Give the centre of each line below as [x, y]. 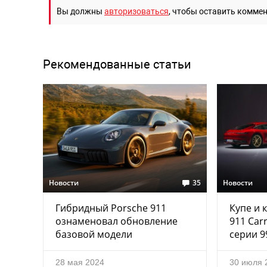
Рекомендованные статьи [117, 65]
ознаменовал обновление [117, 221]
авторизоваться [136, 11]
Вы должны [80, 11]
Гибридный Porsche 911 [111, 208]
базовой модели [94, 235]
